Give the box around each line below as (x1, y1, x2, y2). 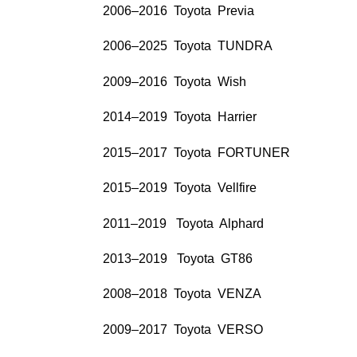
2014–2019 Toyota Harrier (102, 110, 257, 124)
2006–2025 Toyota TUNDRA (102, 39, 273, 53)
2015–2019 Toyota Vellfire (102, 181, 257, 195)
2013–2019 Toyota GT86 (102, 252, 253, 266)
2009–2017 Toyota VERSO (102, 322, 263, 336)
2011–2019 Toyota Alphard (102, 216, 264, 230)
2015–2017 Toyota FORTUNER (102, 145, 290, 159)
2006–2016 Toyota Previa (102, 3, 254, 18)
